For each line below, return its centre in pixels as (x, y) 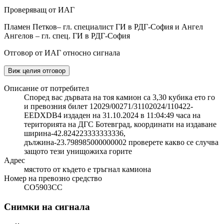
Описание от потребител (46, 88)
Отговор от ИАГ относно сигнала (62, 53)
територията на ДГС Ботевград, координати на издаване (120, 124)
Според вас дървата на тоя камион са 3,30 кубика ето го (119, 97)
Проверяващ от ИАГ (39, 10)
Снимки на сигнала (47, 207)
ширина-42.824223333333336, (75, 133)
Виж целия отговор (37, 71)
